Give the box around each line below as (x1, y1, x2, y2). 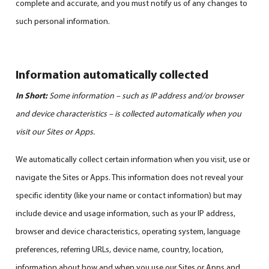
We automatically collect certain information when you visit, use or (16, 153, 250, 165)
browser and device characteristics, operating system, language (16, 225, 241, 237)
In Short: (16, 89, 48, 101)
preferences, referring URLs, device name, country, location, (16, 243, 224, 255)
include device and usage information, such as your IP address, (16, 207, 236, 219)
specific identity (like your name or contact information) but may (16, 189, 243, 201)
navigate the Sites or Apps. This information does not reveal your (16, 171, 244, 183)
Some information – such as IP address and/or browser (49, 89, 244, 101)
